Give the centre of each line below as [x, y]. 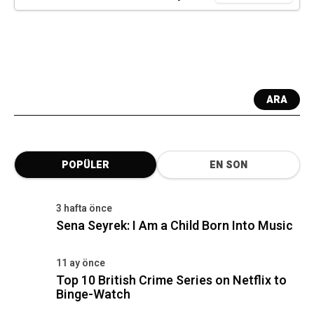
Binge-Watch [93, 295]
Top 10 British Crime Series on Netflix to [171, 281]
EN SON [228, 165]
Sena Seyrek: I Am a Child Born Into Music [175, 226]
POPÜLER [86, 165]
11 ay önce [81, 263]
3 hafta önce [84, 209]
